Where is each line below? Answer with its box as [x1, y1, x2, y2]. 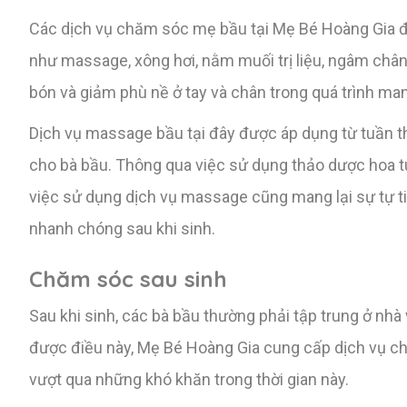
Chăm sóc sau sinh [29, 264, 227, 293]
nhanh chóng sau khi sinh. [29, 218, 215, 238]
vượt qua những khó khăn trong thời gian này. [29, 369, 349, 389]
